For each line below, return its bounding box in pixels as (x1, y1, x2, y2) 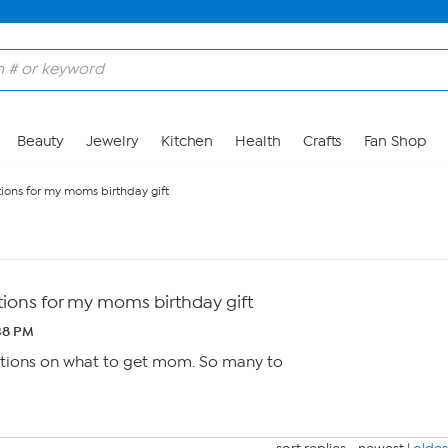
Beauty (16, 133, 65, 150)
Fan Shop (363, 133, 426, 150)
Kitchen (160, 133, 214, 150)
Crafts (302, 133, 342, 150)
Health (235, 133, 281, 150)
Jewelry (86, 133, 139, 150)
